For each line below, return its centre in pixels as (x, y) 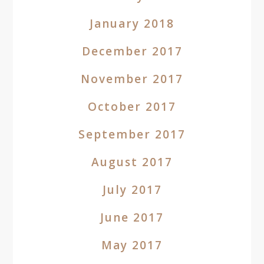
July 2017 (132, 190)
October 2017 (132, 107)
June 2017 (132, 217)
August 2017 (132, 162)
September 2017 (132, 134)
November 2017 (132, 79)
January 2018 (132, 24)
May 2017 (132, 245)
